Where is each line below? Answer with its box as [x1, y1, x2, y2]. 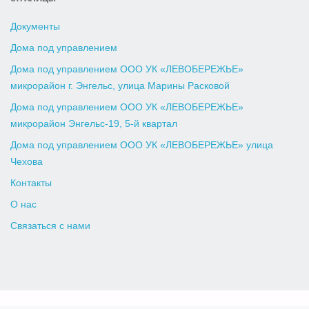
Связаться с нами [10, 220, 91, 231]
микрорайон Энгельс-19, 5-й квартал [10, 119, 178, 130]
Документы [10, 21, 61, 32]
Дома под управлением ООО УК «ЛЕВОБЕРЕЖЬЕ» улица [10, 139, 274, 150]
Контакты [10, 177, 52, 188]
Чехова [10, 156, 43, 167]
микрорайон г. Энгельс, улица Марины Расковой [10, 81, 230, 92]
